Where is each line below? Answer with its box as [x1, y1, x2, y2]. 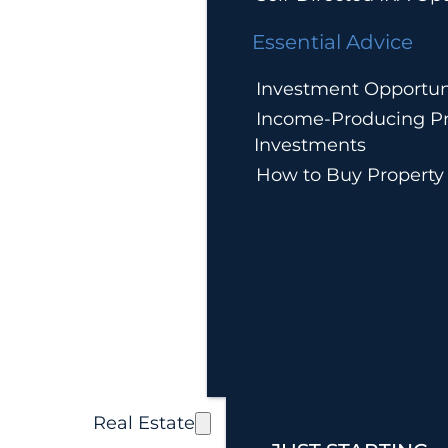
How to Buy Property [255, 164, 444, 187]
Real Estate [92, 412, 195, 435]
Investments [253, 134, 366, 157]
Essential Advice [251, 30, 413, 55]
